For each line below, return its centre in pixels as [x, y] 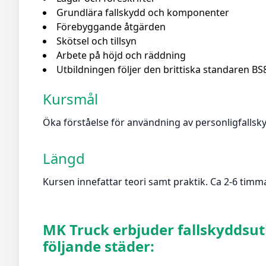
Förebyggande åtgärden [111, 27]
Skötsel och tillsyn [96, 41]
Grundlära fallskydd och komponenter [143, 13]
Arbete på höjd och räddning [121, 56]
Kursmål [70, 99]
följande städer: [99, 246]
